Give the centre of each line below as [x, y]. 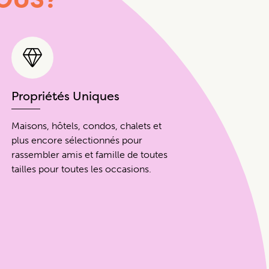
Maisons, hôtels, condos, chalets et [86, 126]
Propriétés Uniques [65, 96]
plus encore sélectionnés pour [77, 141]
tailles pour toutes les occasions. [81, 169]
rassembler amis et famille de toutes [89, 155]
